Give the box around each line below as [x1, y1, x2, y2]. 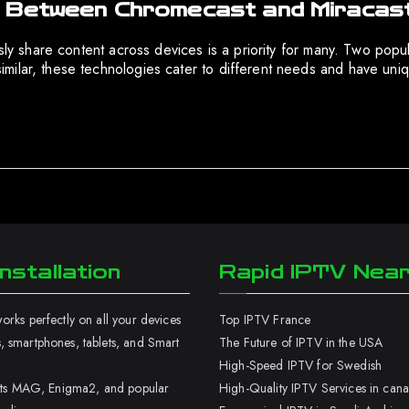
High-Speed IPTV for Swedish [219, 356, 383, 374]
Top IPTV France [219, 310, 311, 329]
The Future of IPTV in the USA [219, 333, 383, 351]
